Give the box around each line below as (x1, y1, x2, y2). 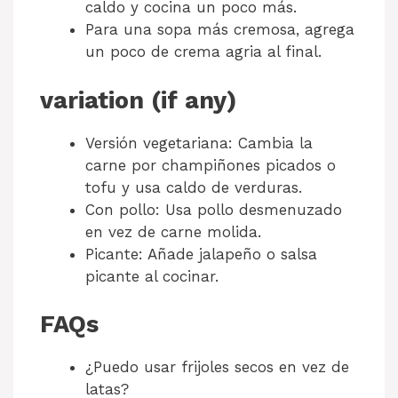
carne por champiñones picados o (85, 155, 336, 174)
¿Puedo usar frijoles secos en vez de (85, 358, 349, 377)
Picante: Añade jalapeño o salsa (85, 244, 317, 263)
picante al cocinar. (85, 267, 219, 285)
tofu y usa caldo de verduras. (85, 178, 302, 196)
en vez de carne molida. (85, 222, 261, 241)
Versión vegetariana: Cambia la (85, 133, 313, 152)
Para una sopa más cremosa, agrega (85, 20, 354, 39)
